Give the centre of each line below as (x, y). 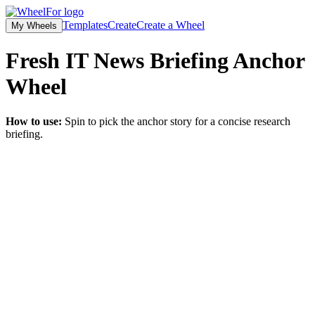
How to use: (34, 121)
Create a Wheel (171, 25)
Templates (85, 25)
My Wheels (34, 26)
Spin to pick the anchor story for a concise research (178, 121)
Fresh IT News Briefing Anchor (155, 61)
